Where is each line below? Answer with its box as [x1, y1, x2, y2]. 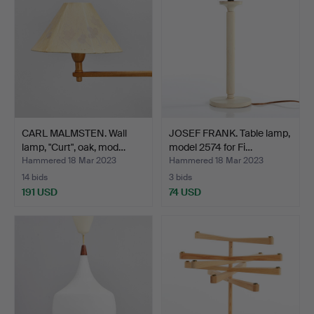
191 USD [22, 185, 57, 198]
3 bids [169, 171, 192, 183]
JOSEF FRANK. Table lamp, [169, 126, 290, 139]
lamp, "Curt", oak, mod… [22, 140, 125, 153]
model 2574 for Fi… [169, 140, 252, 153]
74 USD [169, 185, 201, 198]
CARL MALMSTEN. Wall [22, 126, 127, 139]
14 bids [22, 171, 48, 183]
